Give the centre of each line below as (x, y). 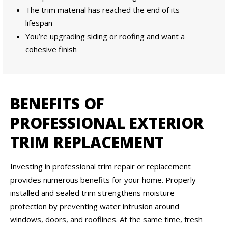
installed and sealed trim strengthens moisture (92, 193)
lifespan (39, 23)
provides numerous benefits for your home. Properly (103, 180)
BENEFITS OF (57, 104)
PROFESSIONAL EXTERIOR (107, 123)
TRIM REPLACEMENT (87, 142)
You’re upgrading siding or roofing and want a (105, 36)
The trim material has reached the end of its (103, 10)
